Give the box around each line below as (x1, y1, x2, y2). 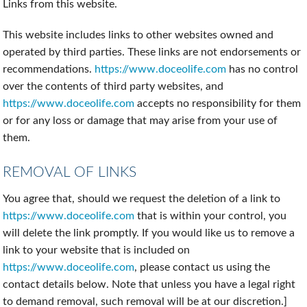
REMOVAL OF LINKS (3, 165, 137, 180)
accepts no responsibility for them (134, 98, 302, 110)
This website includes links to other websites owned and (3, 29, 274, 41)
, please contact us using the (134, 262, 271, 273)
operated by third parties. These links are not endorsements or (3, 47, 302, 58)
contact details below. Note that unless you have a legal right (3, 279, 296, 291)
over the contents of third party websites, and (3, 81, 224, 93)
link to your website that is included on (3, 245, 191, 256)
